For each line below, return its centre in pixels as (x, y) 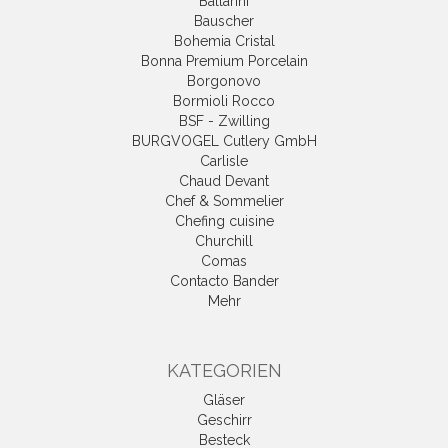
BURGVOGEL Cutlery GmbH (224, 140)
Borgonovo (224, 80)
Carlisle (224, 160)
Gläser (224, 399)
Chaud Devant (224, 180)
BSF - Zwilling (224, 120)
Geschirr (224, 419)
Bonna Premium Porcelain (224, 60)
